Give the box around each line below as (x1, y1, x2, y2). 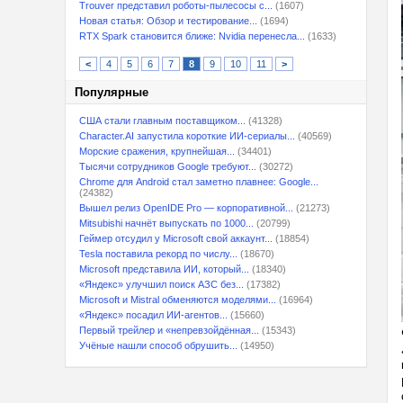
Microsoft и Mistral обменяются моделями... (79, 294, 276, 305)
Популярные (75, 85, 148, 99)
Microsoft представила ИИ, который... (79, 264, 249, 274)
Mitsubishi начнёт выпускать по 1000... (79, 218, 254, 228)
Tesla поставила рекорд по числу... (79, 248, 237, 259)
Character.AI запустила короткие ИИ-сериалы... (79, 130, 295, 141)
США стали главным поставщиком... (79, 115, 246, 126)
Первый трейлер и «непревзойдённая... (79, 325, 259, 336)
